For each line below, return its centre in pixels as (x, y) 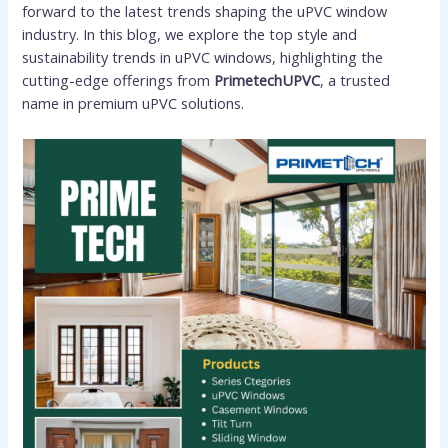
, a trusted (355, 80)
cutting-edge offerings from (118, 80)
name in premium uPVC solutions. (133, 103)
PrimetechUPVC (267, 80)
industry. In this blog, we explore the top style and (190, 34)
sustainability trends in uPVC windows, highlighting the (203, 57)
